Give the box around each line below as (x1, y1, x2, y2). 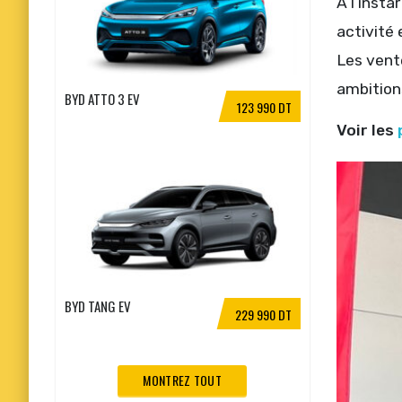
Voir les (336, 121, 398, 140)
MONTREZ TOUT (143, 370, 223, 389)
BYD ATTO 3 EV (65, 88, 140, 109)
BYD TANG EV (65, 295, 131, 316)
